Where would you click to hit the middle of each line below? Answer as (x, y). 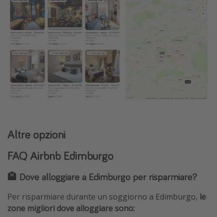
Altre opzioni (36, 135)
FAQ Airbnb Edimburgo (60, 156)
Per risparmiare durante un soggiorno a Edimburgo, (103, 197)
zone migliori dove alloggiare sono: (71, 209)
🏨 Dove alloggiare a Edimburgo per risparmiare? (102, 177)
